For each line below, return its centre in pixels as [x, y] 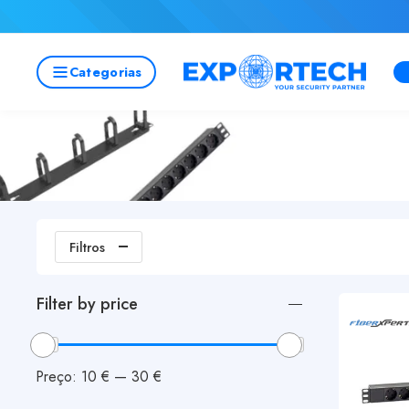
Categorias [105, 72]
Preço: [59, 376]
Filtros [87, 247]
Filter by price [87, 304]
